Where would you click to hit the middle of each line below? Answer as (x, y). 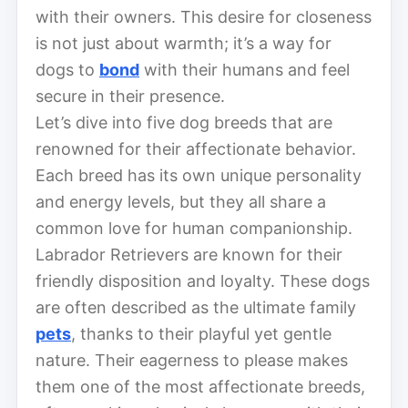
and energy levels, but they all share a (181, 201)
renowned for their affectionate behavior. (196, 148)
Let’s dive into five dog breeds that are (184, 122)
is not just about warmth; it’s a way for (184, 43)
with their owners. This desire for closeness (204, 16)
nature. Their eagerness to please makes (192, 360)
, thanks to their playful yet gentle (201, 333)
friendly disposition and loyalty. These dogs (203, 280)
